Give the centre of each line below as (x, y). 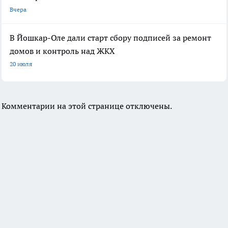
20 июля (21, 64)
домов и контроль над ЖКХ (62, 51)
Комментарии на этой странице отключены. (87, 106)
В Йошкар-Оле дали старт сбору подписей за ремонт (110, 37)
